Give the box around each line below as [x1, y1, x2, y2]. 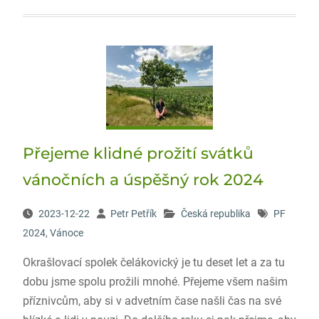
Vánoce [49, 227, 83, 239]
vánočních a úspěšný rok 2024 [22, 170, 263, 189]
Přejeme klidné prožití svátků [22, 144, 253, 163]
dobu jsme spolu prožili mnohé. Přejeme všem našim [22, 275, 288, 288]
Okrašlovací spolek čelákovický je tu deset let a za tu [22, 256, 285, 269]
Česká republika [180, 208, 251, 219]
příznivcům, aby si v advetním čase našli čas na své [22, 294, 281, 308]
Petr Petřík [110, 208, 157, 219]
